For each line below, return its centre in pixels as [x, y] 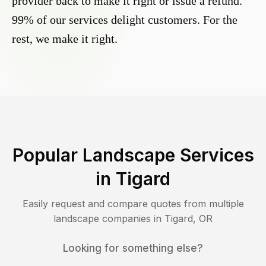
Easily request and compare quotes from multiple [133, 204]
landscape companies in [109, 219]
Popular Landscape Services [133, 155]
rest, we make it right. [65, 39]
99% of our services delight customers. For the [125, 20]
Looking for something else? [133, 248]
